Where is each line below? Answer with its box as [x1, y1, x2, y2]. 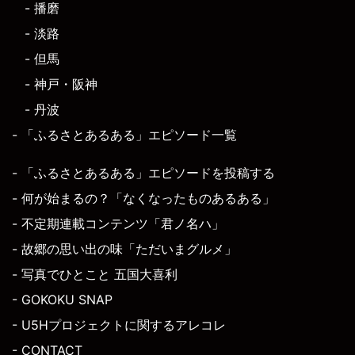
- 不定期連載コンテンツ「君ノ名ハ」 [12, 216, 224, 232]
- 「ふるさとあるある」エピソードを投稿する [12, 165, 275, 181]
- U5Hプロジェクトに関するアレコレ [12, 317, 226, 334]
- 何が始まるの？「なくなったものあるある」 [12, 190, 275, 207]
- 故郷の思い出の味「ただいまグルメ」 [12, 241, 237, 258]
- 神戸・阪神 [25, 76, 97, 93]
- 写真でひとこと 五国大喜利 [12, 266, 177, 283]
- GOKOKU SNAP [12, 292, 113, 308]
